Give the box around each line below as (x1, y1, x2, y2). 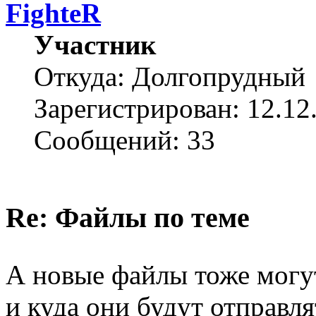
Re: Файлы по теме (6, 201, 250, 233)
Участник (34, 30, 156, 61)
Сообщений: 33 (34, 125, 215, 156)
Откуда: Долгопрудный (34, 61, 305, 92)
